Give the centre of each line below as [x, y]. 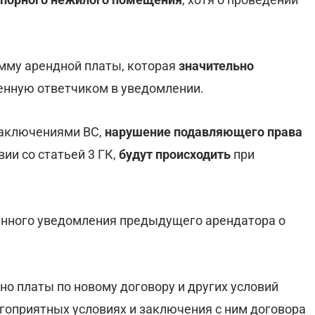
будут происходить [175, 154]
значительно [216, 66]
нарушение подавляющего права [204, 132]
